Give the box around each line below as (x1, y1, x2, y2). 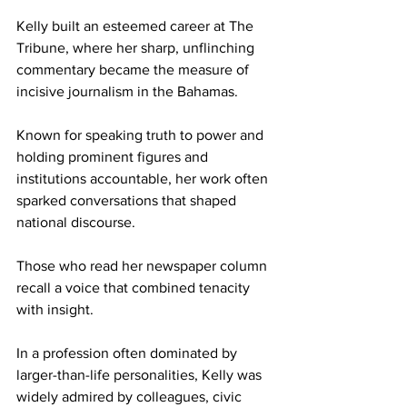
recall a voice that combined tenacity (16, 280, 253, 296)
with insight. (16, 302, 97, 318)
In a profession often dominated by (16, 345, 241, 362)
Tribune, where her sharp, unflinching (16, 40, 258, 56)
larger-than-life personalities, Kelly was (16, 367, 265, 383)
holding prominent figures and (16, 149, 212, 165)
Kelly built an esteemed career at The (16, 18, 257, 35)
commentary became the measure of (16, 62, 253, 78)
